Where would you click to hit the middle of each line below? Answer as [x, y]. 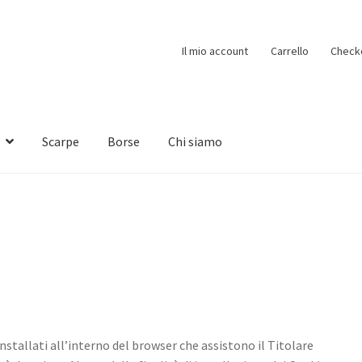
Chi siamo [196, 142]
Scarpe [61, 142]
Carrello [289, 51]
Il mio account [215, 51]
